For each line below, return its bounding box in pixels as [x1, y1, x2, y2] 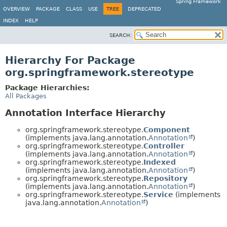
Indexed [143, 158, 176, 166]
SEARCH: [109, 32, 132, 38]
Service [143, 190, 173, 199]
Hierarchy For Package [5, 54, 135, 66]
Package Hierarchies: [5, 84, 90, 92]
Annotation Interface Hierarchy [5, 107, 166, 118]
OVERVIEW [3, 6, 30, 12]
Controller [143, 141, 184, 150]
